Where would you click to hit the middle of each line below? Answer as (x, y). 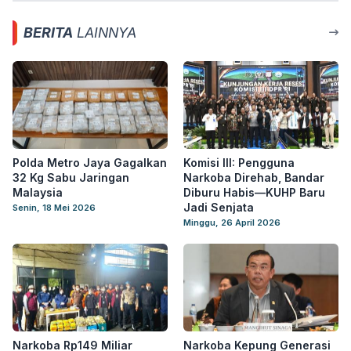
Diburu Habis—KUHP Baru (254, 192)
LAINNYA (105, 33)
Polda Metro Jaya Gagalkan (90, 163)
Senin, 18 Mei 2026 (54, 208)
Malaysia (38, 192)
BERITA (48, 33)
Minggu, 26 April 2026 (232, 223)
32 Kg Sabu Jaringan (71, 177)
